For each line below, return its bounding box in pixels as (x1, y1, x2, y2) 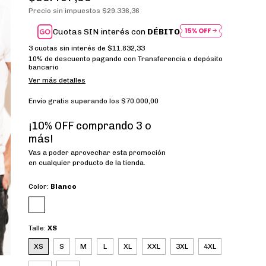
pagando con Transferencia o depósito (90, 55, 223, 64)
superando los (71, 97, 121, 106)
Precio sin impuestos (28, 7, 102, 15)
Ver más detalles (28, 76, 85, 85)
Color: (28, 182, 50, 191)
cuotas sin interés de (34, 44, 107, 53)
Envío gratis (28, 97, 69, 106)
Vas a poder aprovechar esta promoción (28, 148, 166, 157)
